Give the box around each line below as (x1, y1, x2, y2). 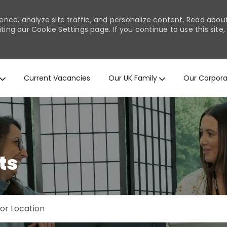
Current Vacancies (24, 72, 90, 83)
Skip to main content (76, 61, 151, 71)
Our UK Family (108, 72, 157, 83)
